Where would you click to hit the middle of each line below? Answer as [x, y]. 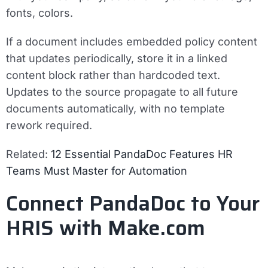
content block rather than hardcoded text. [113, 75]
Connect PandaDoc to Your [133, 203]
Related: [28, 154]
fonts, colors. [39, 13]
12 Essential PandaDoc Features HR [142, 154]
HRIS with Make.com [106, 228]
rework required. [49, 125]
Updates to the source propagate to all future [122, 92]
